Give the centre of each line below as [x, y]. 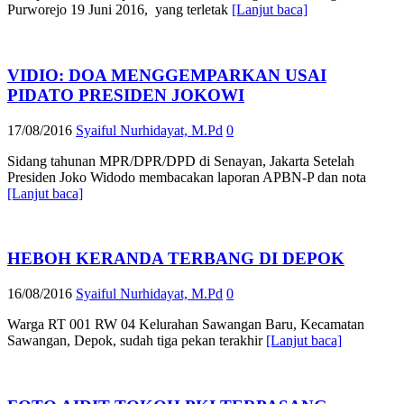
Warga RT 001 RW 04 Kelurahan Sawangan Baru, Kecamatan [186, 325]
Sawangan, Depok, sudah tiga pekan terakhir [137, 341]
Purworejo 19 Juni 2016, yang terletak [119, 10]
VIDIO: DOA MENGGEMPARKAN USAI [167, 75]
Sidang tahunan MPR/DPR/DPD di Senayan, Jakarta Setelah [181, 161]
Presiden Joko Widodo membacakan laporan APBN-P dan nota [187, 177]
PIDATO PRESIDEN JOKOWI [126, 95]
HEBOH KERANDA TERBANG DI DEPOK [176, 259]
